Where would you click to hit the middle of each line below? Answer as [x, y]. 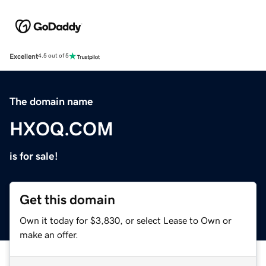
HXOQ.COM [61, 129]
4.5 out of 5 [53, 56]
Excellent [24, 56]
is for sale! [34, 156]
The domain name [51, 101]
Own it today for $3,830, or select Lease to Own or [126, 220]
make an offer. [49, 234]
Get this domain [67, 199]
